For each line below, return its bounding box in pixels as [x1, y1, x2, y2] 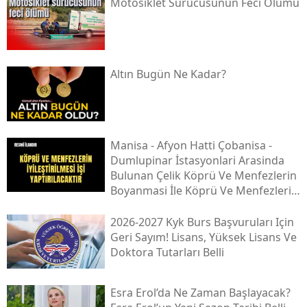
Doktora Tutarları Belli [110, 244, 224, 260]
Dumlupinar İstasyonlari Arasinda [110, 152, 284, 168]
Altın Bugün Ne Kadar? [110, 66, 226, 82]
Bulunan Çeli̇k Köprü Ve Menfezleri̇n [110, 167, 297, 183]
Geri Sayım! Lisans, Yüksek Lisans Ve [110, 229, 297, 245]
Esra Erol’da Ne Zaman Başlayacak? [110, 285, 291, 301]
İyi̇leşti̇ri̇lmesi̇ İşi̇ [110, 197, 193, 213]
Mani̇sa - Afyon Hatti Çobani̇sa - [110, 137, 272, 153]
